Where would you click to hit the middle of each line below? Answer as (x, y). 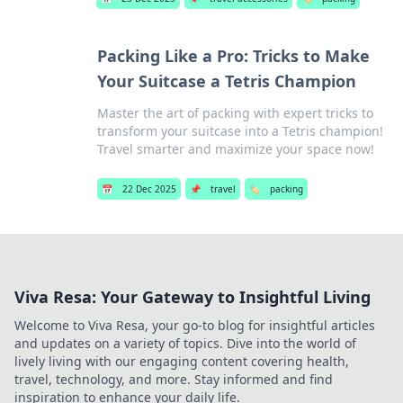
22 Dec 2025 (149, 189)
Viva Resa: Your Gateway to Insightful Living (193, 297)
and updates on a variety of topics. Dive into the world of (185, 343)
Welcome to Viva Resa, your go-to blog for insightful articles (195, 325)
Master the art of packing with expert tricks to (235, 113)
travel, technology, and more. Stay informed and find (174, 379)
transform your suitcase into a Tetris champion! (240, 131)
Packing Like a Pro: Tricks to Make (233, 56)
